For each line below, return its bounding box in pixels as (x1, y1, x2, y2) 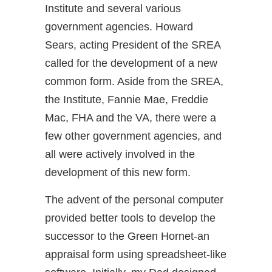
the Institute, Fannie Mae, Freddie (45, 93, 208, 106)
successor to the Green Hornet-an (45, 230, 209, 243)
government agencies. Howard (45, 21, 193, 33)
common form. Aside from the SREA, (45, 75, 223, 88)
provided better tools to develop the (45, 212, 216, 225)
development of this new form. (45, 166, 191, 179)
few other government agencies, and (45, 130, 222, 143)
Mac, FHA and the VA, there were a (45, 112, 216, 124)
